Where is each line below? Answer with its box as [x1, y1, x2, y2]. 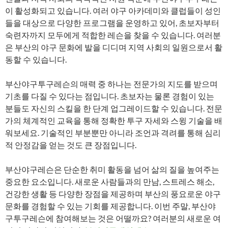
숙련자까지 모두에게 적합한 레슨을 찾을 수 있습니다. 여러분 [5, 30, 221, 40]
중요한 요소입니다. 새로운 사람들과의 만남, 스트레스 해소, [5, 177, 214, 186]
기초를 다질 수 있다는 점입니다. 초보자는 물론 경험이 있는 [5, 91, 214, 101]
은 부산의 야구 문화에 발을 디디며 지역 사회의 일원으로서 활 [5, 42, 222, 52]
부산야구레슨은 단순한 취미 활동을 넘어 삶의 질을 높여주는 [5, 164, 219, 174]
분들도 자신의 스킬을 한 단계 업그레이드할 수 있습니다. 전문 [5, 103, 222, 113]
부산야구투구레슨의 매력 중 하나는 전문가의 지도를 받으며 [5, 79, 218, 89]
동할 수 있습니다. [5, 54, 67, 64]
